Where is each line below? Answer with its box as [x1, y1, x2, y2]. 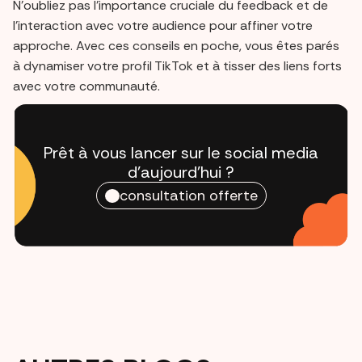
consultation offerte [119, 186, 258, 206]
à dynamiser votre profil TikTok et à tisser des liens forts [13, 57, 342, 75]
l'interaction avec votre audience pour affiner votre [13, 17, 313, 35]
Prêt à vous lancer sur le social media [44, 142, 318, 164]
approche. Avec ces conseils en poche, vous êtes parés [13, 37, 339, 55]
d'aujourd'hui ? [128, 162, 234, 183]
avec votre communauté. [13, 78, 160, 95]
